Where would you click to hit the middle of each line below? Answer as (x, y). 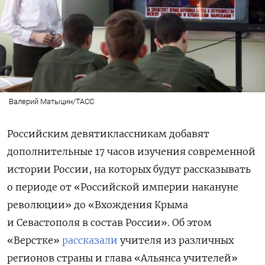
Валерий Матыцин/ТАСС (51, 101)
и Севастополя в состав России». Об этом (109, 222)
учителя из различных (176, 240)
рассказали (90, 240)
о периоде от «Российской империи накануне (123, 187)
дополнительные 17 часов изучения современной (131, 151)
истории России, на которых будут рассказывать (129, 169)
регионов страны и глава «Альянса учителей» (122, 258)
